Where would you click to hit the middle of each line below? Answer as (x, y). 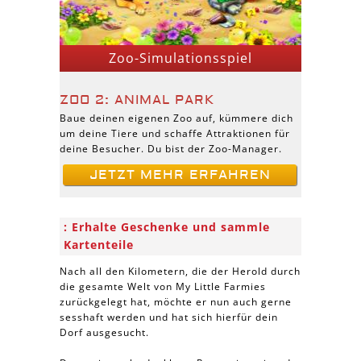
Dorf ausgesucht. (104, 332)
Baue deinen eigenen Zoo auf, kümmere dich (176, 118)
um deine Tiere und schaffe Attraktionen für (175, 133)
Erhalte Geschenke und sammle (171, 227)
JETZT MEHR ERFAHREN (180, 175)
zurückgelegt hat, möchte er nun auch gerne (176, 302)
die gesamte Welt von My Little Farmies (163, 286)
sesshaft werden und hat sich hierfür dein (169, 317)
